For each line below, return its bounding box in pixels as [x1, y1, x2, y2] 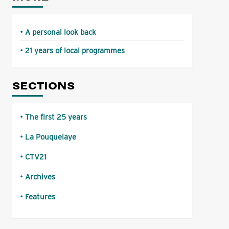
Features [25, 192, 55, 201]
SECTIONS [12, 79, 75, 92]
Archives [25, 172, 55, 181]
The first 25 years [25, 112, 87, 122]
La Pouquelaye [25, 132, 76, 142]
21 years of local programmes [25, 45, 125, 55]
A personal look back [25, 27, 96, 37]
